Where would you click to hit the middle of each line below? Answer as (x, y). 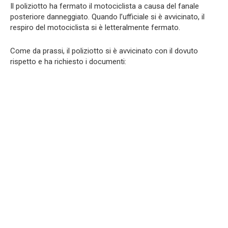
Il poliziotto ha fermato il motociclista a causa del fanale (105, 6)
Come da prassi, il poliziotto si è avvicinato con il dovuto (104, 51)
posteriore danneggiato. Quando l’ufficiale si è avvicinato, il (107, 17)
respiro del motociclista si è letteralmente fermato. (95, 27)
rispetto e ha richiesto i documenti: (68, 61)
